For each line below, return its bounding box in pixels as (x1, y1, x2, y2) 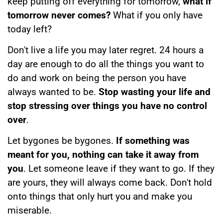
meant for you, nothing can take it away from (7, 149, 199, 161)
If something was (116, 135, 190, 147)
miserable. (7, 205, 52, 217)
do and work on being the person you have (7, 72, 186, 84)
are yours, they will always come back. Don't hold (7, 177, 212, 189)
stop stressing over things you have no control (7, 100, 207, 112)
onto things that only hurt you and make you (7, 191, 192, 203)
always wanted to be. (7, 86, 99, 98)
